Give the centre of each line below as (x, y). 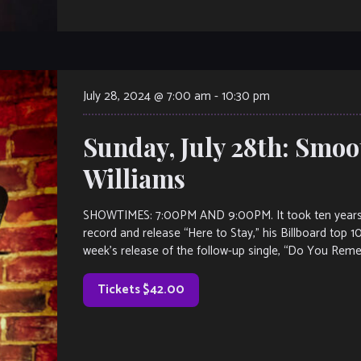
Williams (134, 178)
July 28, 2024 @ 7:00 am (147, 96)
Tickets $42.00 (141, 289)
